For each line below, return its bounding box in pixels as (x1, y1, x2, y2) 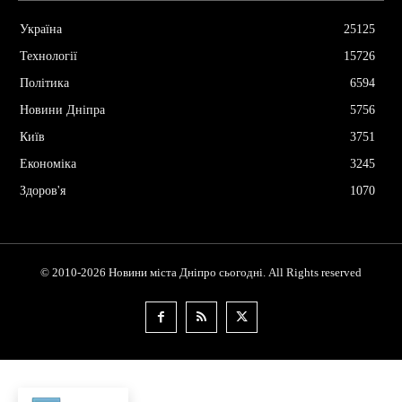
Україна (20, 22, 62, 36)
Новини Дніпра (20, 102, 105, 117)
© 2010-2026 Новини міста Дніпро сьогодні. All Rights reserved (40, 265, 362, 279)
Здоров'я (20, 183, 66, 197)
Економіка (20, 156, 76, 170)
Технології (20, 48, 77, 63)
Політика (20, 75, 69, 90)
